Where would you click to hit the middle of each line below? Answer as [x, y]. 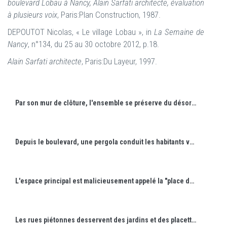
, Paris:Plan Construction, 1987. [109, 15]
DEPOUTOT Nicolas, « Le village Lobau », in [81, 32]
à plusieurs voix [32, 15]
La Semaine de [179, 32]
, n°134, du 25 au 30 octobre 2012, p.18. [93, 44]
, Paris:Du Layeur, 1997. [119, 61]
